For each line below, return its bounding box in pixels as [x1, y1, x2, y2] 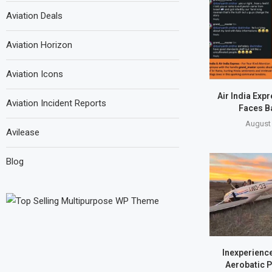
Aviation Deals [6, 10, 63, 21]
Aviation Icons [6, 69, 63, 80]
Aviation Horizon [6, 39, 72, 50]
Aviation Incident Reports [6, 98, 106, 109]
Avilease [6, 127, 39, 138]
